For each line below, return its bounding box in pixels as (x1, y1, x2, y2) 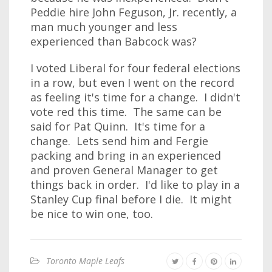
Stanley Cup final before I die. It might (30, 192, 232, 206)
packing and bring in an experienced (30, 148, 221, 163)
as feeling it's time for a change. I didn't (30, 90, 240, 104)
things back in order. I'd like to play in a (30, 177, 240, 192)
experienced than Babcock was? (30, 34, 197, 49)
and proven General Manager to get (30, 163, 218, 177)
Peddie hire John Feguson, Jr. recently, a (30, 5, 237, 19)
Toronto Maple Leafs (46, 255, 124, 267)
